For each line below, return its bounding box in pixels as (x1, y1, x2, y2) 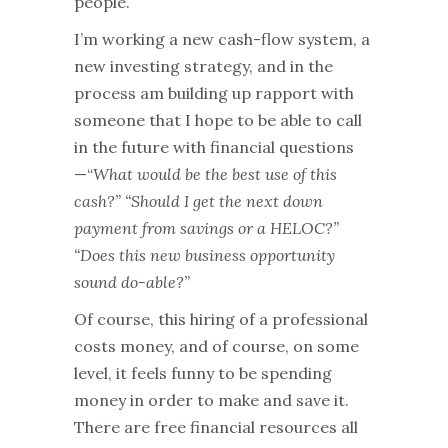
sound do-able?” (74, 272, 190, 293)
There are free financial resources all (74, 417, 358, 438)
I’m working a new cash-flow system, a (74, 29, 370, 50)
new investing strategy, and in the (74, 56, 333, 77)
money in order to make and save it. (74, 390, 349, 411)
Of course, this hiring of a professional (74, 309, 368, 330)
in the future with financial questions (74, 137, 354, 158)
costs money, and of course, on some (74, 336, 359, 357)
